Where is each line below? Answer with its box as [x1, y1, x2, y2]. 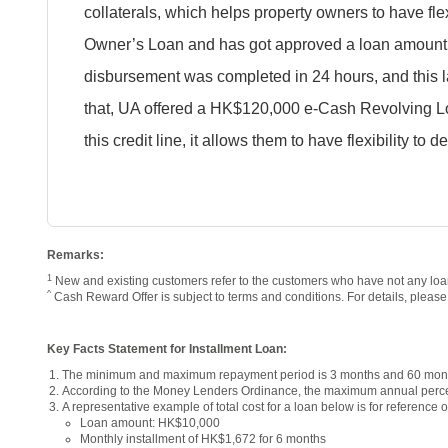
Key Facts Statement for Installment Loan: [47, 341, 287, 355]
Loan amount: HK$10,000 [80, 415, 220, 429]
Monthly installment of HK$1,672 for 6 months [80, 431, 326, 445]
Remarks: [47, 247, 104, 261]
